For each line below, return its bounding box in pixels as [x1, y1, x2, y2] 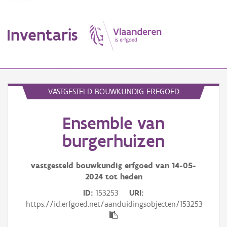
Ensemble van [62, 112, 165, 134]
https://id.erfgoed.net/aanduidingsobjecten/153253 [26, 199, 203, 209]
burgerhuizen [62, 130, 165, 152]
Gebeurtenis [8, 207, 45, 216]
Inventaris [7, 24, 78, 45]
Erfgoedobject [8, 120, 50, 129]
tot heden [102, 172, 142, 182]
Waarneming [8, 163, 46, 172]
